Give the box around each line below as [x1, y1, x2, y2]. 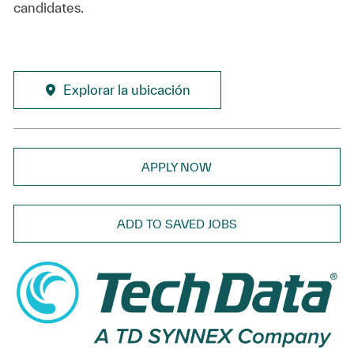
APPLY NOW [141, 160, 213, 174]
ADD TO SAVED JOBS [116, 217, 237, 231]
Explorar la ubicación [62, 81, 190, 97]
